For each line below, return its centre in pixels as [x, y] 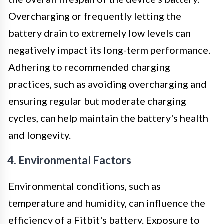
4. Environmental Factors [69, 160]
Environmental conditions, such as [85, 186]
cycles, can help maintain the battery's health [108, 118]
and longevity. [40, 135]
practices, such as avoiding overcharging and [108, 84]
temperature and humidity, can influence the [107, 203]
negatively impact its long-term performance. [109, 50]
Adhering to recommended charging [89, 67]
